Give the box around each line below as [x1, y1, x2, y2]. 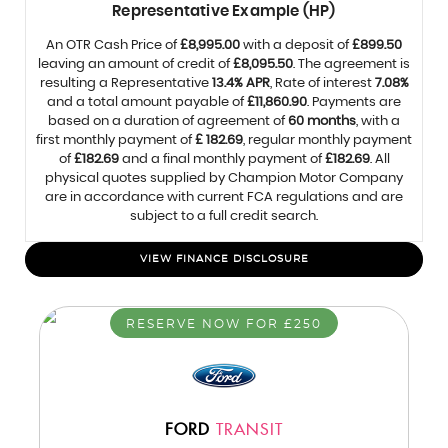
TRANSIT [210, 421, 283, 440]
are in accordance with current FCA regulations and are [45, 191, 403, 204]
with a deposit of [240, 39, 352, 52]
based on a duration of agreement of [48, 115, 288, 128]
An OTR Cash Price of [46, 39, 180, 52]
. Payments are [307, 96, 401, 109]
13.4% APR [211, 77, 270, 90]
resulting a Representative [39, 77, 212, 90]
